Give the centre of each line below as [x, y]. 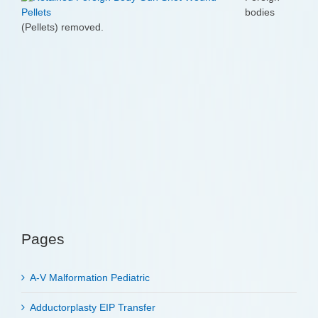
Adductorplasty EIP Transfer [93, 308]
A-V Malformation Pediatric [90, 278]
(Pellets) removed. [62, 27]
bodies [260, 12]
